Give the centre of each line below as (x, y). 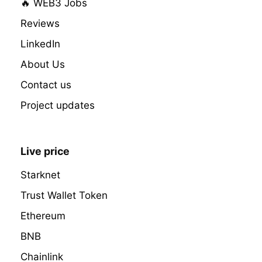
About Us (42, 65)
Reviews (40, 24)
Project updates (57, 106)
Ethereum (43, 216)
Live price (45, 151)
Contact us (46, 85)
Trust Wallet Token (64, 196)
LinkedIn (40, 44)
